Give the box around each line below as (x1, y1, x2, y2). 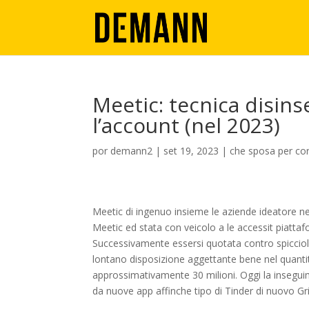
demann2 (110, 144, 153, 157)
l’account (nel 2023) (92, 111, 281, 139)
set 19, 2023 (163, 144, 219, 157)
